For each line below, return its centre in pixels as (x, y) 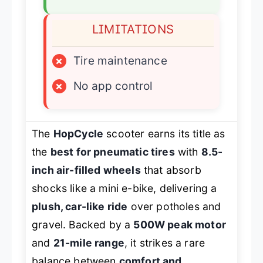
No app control (113, 86)
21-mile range (89, 242)
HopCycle (78, 133)
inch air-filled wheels (86, 170)
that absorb (171, 170)
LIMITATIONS (133, 29)
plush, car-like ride (80, 206)
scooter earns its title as (164, 133)
